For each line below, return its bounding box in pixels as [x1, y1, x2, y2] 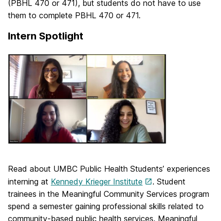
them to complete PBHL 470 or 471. [8, 10, 141, 20]
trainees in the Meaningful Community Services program [8, 189, 209, 199]
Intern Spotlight [8, 30, 83, 42]
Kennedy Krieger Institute [51, 177, 143, 187]
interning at [8, 177, 51, 187]
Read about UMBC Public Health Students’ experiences [8, 164, 210, 174]
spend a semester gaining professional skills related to [8, 201, 204, 212]
